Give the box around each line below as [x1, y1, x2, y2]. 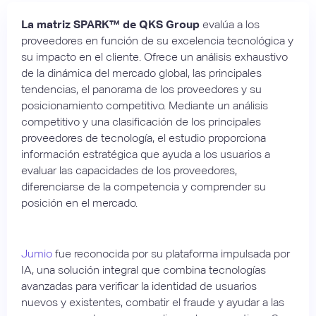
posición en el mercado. [21, 195, 138, 209]
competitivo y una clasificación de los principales [21, 114, 261, 128]
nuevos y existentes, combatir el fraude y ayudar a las [21, 295, 284, 309]
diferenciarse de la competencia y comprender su [21, 179, 266, 193]
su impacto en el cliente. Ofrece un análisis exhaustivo [21, 49, 288, 63]
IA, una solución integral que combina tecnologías [21, 262, 266, 276]
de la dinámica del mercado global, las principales [21, 66, 262, 80]
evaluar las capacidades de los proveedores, [21, 163, 237, 177]
